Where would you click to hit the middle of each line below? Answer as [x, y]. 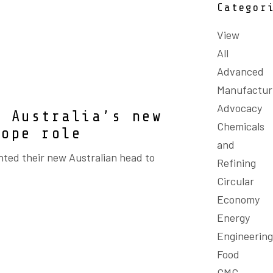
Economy [238, 199]
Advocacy [239, 108]
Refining [236, 163]
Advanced [240, 71]
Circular [236, 181]
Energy [233, 218]
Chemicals [241, 126]
